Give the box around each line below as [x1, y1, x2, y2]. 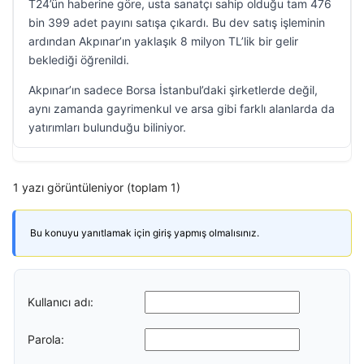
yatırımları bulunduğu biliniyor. [28, 120, 186, 134]
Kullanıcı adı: [28, 294, 93, 309]
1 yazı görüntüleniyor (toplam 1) [13, 180, 180, 194]
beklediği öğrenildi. [28, 53, 129, 67]
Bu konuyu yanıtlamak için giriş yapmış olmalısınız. [30, 227, 259, 239]
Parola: [28, 331, 64, 346]
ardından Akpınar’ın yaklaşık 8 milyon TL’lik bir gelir [28, 34, 298, 48]
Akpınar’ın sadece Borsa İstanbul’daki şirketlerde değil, [28, 83, 318, 97]
